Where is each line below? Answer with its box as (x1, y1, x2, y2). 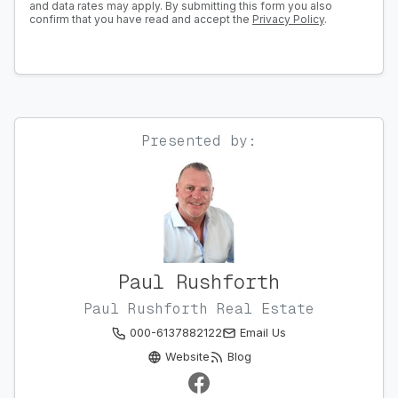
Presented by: (141, 131, 257, 151)
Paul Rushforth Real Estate (84, 299, 314, 319)
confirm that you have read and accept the (29, 12, 252, 27)
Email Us (240, 326, 286, 340)
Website (164, 350, 210, 364)
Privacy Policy (252, 12, 324, 27)
